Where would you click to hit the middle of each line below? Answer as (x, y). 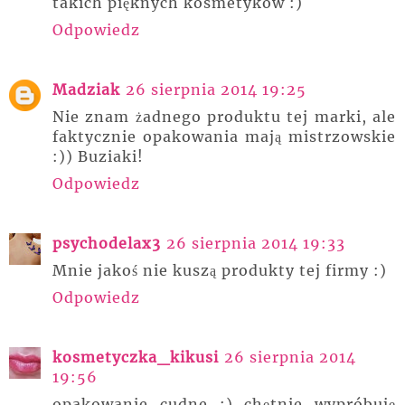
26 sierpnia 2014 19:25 (216, 90)
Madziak (86, 90)
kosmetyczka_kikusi (136, 358)
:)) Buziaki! (98, 157)
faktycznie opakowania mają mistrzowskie (224, 137)
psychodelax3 (107, 244)
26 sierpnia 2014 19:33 (256, 244)
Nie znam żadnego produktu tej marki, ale (224, 117)
